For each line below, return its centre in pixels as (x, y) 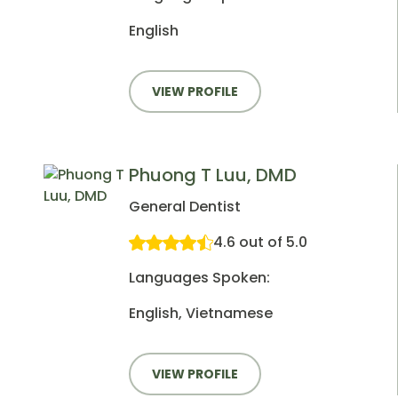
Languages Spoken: (199, 278)
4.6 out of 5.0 (260, 243)
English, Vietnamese (201, 314)
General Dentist (185, 207)
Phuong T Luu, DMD (213, 175)
